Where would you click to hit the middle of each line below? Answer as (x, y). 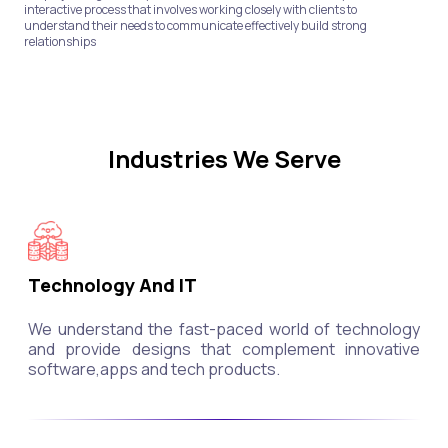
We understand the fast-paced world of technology (224, 328)
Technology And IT (112, 284)
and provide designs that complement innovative (224, 348)
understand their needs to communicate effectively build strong (195, 25)
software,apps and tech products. (154, 368)
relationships (60, 41)
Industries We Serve (224, 158)
